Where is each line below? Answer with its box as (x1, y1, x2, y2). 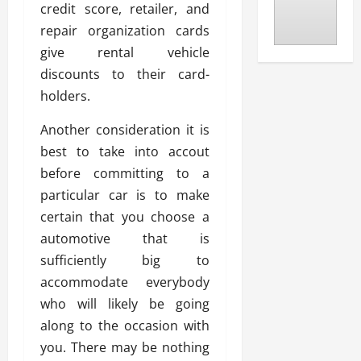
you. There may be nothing (40, 338, 210, 357)
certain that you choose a (40, 208, 210, 226)
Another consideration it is (40, 121, 210, 139)
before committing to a (40, 164, 210, 183)
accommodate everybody (40, 273, 210, 292)
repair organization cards (40, 22, 210, 40)
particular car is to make (40, 186, 210, 205)
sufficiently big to (40, 251, 210, 270)
